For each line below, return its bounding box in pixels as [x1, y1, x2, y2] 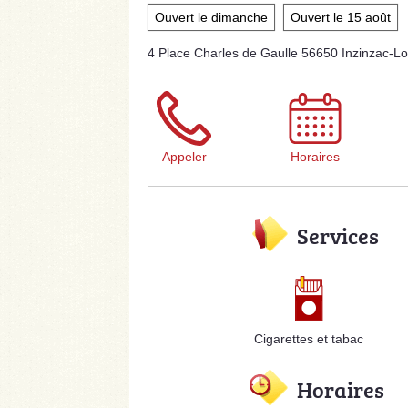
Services [297, 220, 379, 250]
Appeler [161, 149, 207, 164]
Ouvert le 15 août [291, 10, 391, 25]
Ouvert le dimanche [155, 10, 268, 25]
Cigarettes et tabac [254, 331, 364, 346]
